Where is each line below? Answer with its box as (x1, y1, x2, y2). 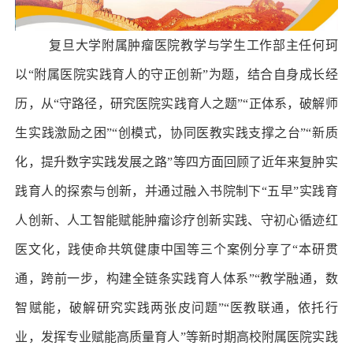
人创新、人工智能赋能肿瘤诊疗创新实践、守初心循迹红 (15, 213, 338, 227)
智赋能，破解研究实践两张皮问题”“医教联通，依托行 (15, 300, 338, 314)
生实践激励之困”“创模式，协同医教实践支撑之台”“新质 (15, 125, 338, 139)
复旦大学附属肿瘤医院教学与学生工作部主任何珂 (49, 38, 338, 52)
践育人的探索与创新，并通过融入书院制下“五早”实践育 (15, 184, 338, 198)
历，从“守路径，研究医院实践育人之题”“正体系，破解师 (15, 96, 338, 110)
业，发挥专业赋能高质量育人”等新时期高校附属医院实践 (15, 329, 338, 344)
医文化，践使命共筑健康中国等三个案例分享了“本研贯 (15, 242, 338, 256)
